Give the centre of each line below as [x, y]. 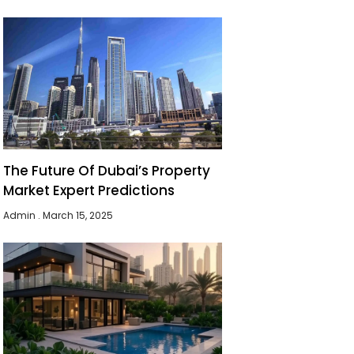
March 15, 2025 [77, 215]
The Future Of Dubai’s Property [107, 170]
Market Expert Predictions [89, 190]
